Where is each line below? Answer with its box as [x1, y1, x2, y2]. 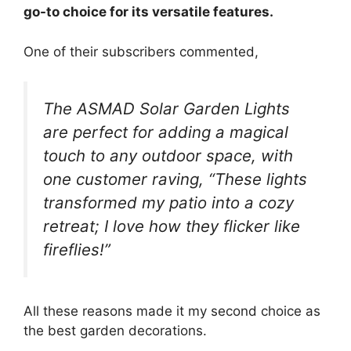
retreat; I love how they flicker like [43, 216, 300, 237]
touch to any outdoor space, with [43, 146, 293, 166]
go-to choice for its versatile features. [24, 4, 273, 20]
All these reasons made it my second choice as [24, 302, 320, 319]
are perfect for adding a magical [43, 122, 288, 143]
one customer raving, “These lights [43, 169, 307, 190]
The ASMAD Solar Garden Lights [43, 99, 290, 119]
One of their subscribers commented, [24, 43, 259, 60]
